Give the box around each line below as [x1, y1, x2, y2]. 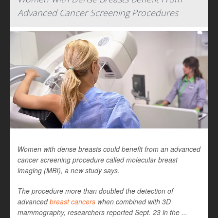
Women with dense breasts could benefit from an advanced [18, 144, 200, 154]
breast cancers [50, 197, 95, 207]
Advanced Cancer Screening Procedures [18, 7, 178, 19]
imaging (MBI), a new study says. [18, 165, 120, 176]
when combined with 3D [95, 197, 171, 207]
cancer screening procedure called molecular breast [18, 155, 178, 165]
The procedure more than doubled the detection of [18, 186, 173, 196]
